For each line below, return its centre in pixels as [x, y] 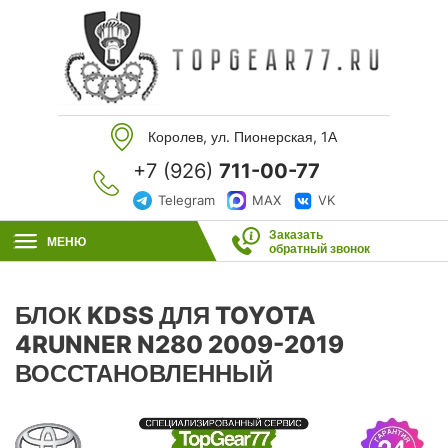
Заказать [295, 234]
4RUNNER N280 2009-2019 [179, 344]
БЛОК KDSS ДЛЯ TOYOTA [165, 315]
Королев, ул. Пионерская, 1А [242, 136]
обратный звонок [319, 248]
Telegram [186, 200]
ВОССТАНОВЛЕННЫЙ [144, 373]
